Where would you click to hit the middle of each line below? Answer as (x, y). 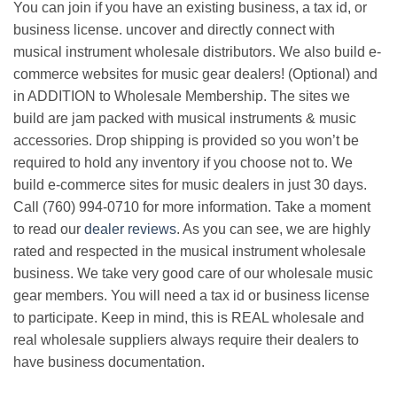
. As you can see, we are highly (273, 229)
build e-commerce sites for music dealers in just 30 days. (190, 184)
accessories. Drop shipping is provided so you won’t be (186, 140)
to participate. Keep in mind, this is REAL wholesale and (189, 317)
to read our (49, 229)
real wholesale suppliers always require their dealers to (186, 339)
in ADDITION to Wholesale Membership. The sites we (182, 96)
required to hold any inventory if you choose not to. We (183, 162)
